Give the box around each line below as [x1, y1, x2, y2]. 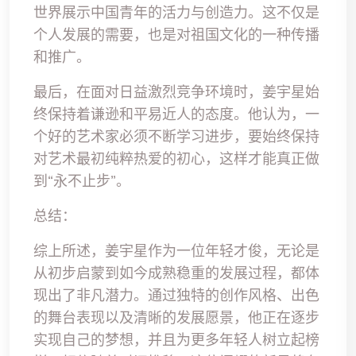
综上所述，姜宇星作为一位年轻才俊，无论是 [33, 242, 319, 261]
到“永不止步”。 [33, 172, 130, 191]
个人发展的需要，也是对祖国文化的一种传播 [33, 25, 319, 44]
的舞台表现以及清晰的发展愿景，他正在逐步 [33, 308, 319, 327]
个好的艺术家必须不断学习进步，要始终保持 [33, 127, 319, 146]
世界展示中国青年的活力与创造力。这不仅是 [33, 3, 319, 22]
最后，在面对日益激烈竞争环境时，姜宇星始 [33, 83, 319, 102]
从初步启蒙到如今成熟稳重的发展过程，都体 [33, 264, 319, 283]
